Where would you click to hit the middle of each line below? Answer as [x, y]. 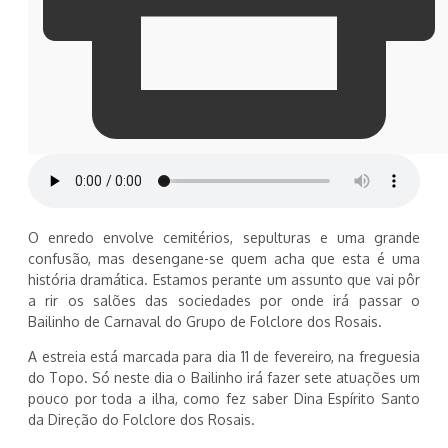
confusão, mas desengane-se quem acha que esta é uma [224, 259]
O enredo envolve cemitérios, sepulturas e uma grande [224, 238]
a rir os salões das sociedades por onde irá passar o [224, 301]
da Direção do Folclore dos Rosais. [141, 420]
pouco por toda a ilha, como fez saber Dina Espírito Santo [224, 399]
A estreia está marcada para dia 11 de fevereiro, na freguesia [224, 357]
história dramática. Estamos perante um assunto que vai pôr [224, 280]
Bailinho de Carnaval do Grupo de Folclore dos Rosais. [205, 322]
